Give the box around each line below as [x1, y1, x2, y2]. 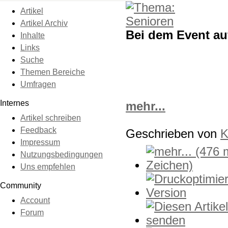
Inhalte [20, 31, 45, 40]
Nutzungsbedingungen [20, 150, 103, 159]
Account [20, 196, 50, 205]
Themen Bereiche [20, 68, 85, 77]
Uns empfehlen [20, 162, 75, 172]
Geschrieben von [126, 127, 220, 140]
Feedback [20, 126, 56, 135]
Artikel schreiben [20, 113, 81, 123]
